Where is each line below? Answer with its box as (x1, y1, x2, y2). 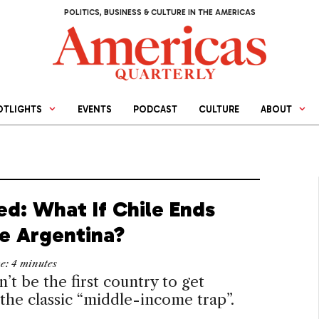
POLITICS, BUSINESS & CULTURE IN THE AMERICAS (63, 8, 256, 17)
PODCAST (133, 104, 178, 115)
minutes (19, 258, 57, 271)
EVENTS (78, 104, 113, 115)
